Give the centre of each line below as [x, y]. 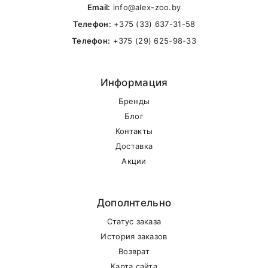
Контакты [134, 131]
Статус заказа [134, 221]
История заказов [134, 236]
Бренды [134, 101]
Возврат [134, 251]
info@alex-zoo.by [147, 7]
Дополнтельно [134, 202]
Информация [134, 82]
